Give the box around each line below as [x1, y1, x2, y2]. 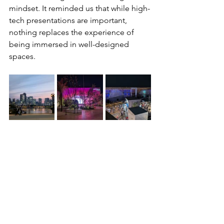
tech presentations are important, [9, 15, 129, 25]
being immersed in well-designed [9, 39, 131, 49]
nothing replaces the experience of [9, 27, 136, 37]
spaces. [9, 51, 35, 61]
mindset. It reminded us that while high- [9, 3, 150, 13]
